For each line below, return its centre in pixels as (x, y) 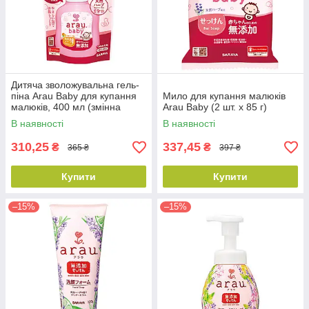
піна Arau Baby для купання (74, 96)
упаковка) (33, 118)
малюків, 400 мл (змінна (66, 107)
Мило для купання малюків (224, 96)
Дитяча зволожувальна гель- (75, 85)
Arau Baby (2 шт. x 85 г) (215, 107)
